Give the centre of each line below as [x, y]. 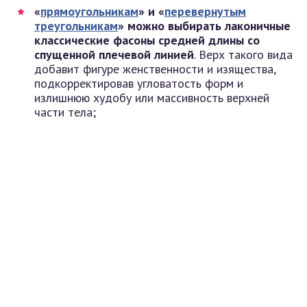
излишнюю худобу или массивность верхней [152, 97]
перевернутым [205, 11]
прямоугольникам [89, 11]
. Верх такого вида [243, 54]
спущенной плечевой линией [114, 54]
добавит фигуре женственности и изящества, [155, 69]
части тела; [65, 112]
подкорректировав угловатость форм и [139, 83]
